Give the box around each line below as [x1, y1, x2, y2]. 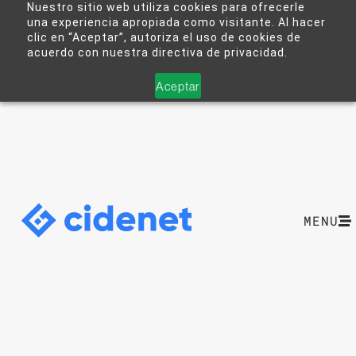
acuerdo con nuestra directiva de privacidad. [26, 46, 288, 59]
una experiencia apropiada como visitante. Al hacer [26, 16, 326, 29]
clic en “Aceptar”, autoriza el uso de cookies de [26, 31, 301, 44]
